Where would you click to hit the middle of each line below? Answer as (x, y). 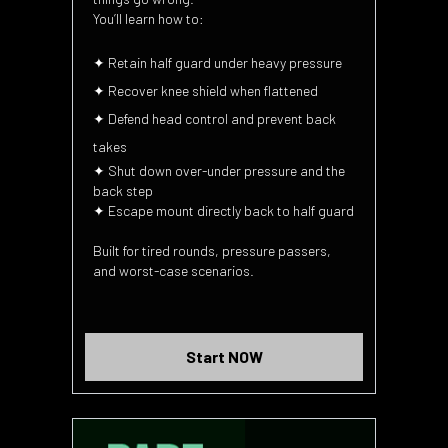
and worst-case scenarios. (173, 270)
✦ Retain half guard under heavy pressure (217, 62)
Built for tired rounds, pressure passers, (212, 250)
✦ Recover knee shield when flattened (205, 90)
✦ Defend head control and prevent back (214, 118)
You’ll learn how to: (148, 18)
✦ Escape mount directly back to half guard (223, 210)
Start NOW (224, 356)
